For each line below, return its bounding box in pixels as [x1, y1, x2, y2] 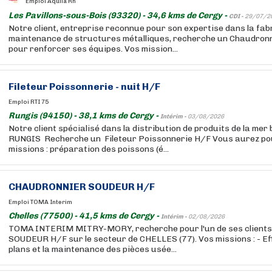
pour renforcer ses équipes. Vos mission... [8, 44, 178, 54]
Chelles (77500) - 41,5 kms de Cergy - [8, 211, 161, 221]
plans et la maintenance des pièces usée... [8, 244, 177, 254]
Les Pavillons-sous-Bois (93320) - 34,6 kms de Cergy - [8, 10, 229, 21]
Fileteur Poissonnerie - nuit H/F [8, 81, 160, 92]
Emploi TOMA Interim [8, 199, 72, 206]
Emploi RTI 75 [8, 98, 49, 106]
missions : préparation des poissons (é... [8, 144, 169, 154]
